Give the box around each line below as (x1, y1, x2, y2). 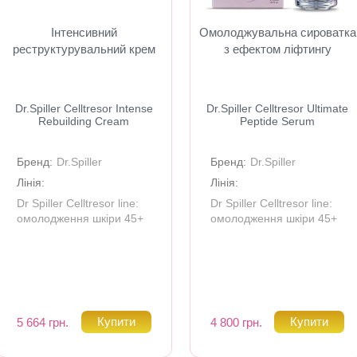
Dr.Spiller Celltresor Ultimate (206, 102, 349, 115)
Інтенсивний (50, 25, 117, 39)
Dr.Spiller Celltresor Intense (14, 102, 153, 115)
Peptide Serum (240, 115, 316, 127)
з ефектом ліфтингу (223, 42, 331, 56)
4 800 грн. (210, 315, 262, 329)
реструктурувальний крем (12, 42, 155, 56)
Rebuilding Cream (38, 115, 130, 127)
